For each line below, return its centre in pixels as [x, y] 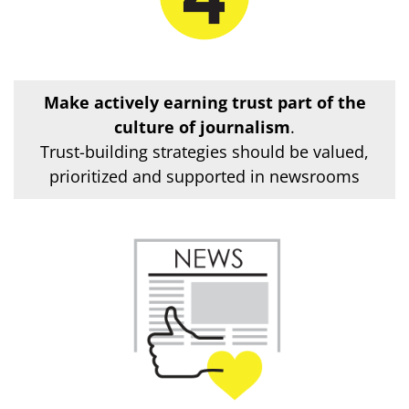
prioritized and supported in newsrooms [204, 177]
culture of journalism [202, 127]
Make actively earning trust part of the [204, 103]
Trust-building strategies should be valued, [204, 152]
